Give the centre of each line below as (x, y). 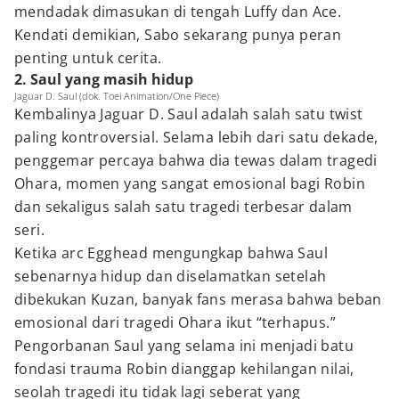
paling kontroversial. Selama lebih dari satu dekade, (196, 137)
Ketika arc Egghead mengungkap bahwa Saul (171, 253)
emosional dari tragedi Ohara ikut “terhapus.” (175, 322)
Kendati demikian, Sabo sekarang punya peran (178, 35)
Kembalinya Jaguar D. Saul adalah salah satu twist (189, 114)
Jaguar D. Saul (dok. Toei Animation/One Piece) (117, 96)
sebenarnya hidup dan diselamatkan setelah (171, 276)
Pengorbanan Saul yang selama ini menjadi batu (184, 346)
